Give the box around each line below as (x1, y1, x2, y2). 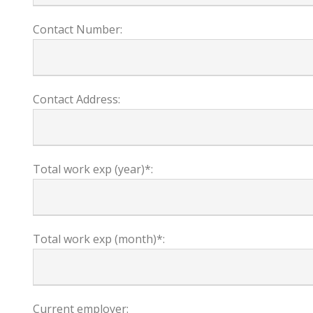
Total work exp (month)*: (33, 231, 165, 247)
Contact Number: (33, 22, 122, 37)
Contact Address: (33, 92, 120, 107)
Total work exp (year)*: (33, 161, 153, 177)
